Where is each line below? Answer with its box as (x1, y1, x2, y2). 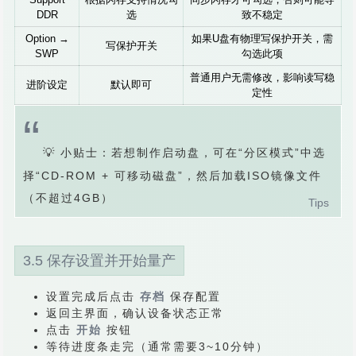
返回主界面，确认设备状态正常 (46, 307, 224, 319)
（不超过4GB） (23, 192, 114, 204)
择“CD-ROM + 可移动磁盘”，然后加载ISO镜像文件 (23, 169, 322, 182)
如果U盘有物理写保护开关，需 (192, 33, 333, 44)
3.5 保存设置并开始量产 (23, 253, 176, 269)
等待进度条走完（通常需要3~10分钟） (46, 340, 269, 353)
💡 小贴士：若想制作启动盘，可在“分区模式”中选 (43, 146, 326, 159)
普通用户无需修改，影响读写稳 (190, 72, 335, 83)
